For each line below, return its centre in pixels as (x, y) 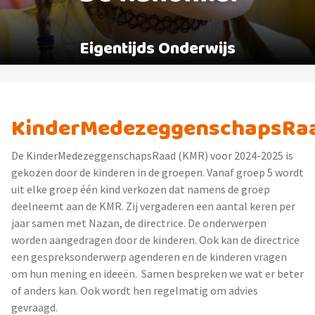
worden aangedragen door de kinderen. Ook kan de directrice (155, 240)
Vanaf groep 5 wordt (255, 172)
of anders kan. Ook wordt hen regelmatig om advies (135, 290)
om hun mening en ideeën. (74, 274)
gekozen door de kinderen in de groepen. (109, 172)
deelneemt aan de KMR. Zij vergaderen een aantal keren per (153, 206)
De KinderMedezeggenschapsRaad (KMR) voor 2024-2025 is (152, 155)
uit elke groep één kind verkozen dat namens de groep (141, 189)
